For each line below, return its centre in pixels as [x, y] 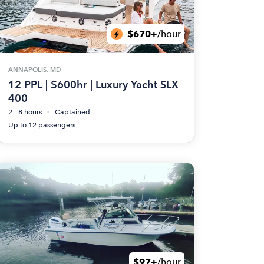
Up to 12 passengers [42, 125]
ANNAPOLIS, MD [34, 70]
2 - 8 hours [25, 112]
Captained [72, 112]
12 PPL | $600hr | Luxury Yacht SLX [93, 84]
